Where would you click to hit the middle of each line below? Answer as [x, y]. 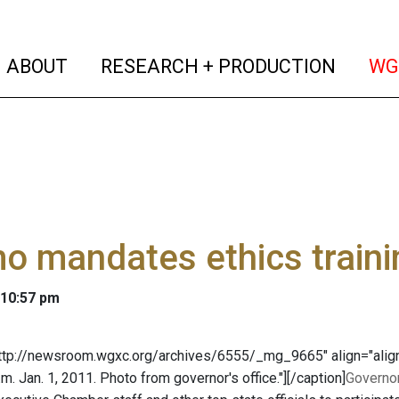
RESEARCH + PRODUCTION [216, 66]
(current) [106, 65]
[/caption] [316, 378]
